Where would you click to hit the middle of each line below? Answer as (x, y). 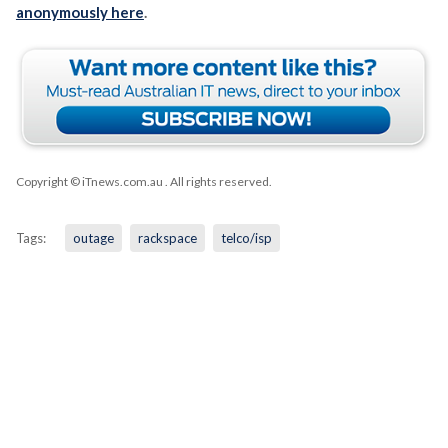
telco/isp (246, 237)
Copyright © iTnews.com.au (89, 181)
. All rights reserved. (217, 181)
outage (93, 237)
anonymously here (79, 11)
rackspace (167, 237)
